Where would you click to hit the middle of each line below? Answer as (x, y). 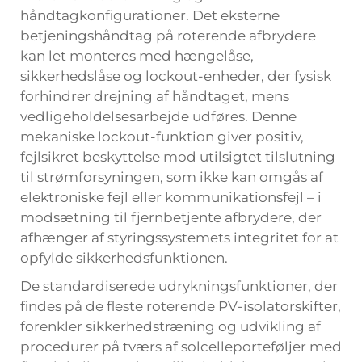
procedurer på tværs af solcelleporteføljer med (181, 347)
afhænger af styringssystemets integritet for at (179, 238)
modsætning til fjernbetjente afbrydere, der (171, 217)
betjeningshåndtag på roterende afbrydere (168, 36)
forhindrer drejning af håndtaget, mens (155, 96)
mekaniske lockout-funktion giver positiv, (162, 137)
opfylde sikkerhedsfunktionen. (124, 258)
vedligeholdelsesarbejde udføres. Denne (158, 116)
